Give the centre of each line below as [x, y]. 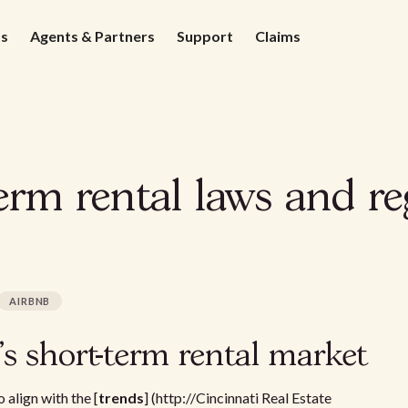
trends [121, 398]
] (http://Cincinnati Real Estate [238, 398]
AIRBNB [30, 301]
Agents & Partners [92, 36]
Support [205, 36]
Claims [278, 36]
